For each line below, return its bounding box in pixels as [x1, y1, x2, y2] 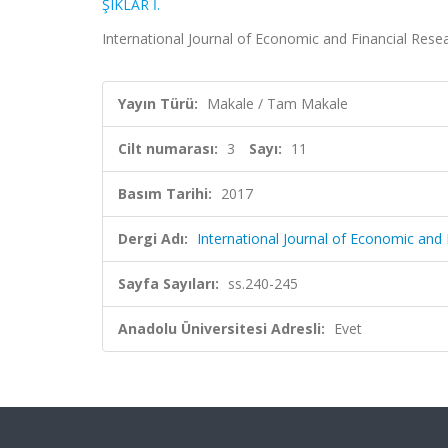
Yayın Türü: [118, 94, 198, 113]
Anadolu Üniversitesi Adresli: [118, 319, 325, 338]
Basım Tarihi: [118, 184, 212, 203]
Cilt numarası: [118, 139, 218, 158]
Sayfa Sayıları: [118, 274, 219, 293]
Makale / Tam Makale [207, 94, 348, 113]
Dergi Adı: [118, 229, 188, 248]
